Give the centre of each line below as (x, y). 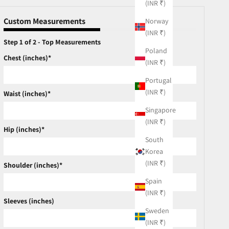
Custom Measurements (45, 21)
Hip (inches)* (24, 129)
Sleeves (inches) (29, 201)
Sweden (157, 210)
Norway (157, 21)
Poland (156, 50)
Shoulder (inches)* (33, 165)
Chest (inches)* (28, 58)
